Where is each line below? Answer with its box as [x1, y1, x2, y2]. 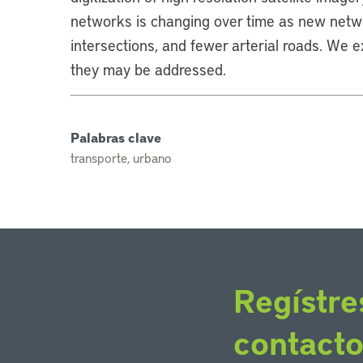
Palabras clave [70, 128, 161, 146]
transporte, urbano [70, 148, 172, 166]
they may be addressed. [70, 58, 226, 79]
